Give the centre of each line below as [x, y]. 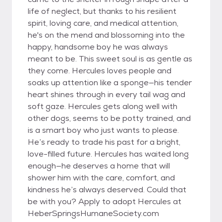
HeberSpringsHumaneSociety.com [93, 213]
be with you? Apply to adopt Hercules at [105, 201]
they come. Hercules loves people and [100, 71]
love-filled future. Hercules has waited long [108, 154]
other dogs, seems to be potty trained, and [109, 118]
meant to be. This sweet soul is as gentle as [110, 59]
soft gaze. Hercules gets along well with [103, 106]
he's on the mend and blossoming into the [106, 35]
